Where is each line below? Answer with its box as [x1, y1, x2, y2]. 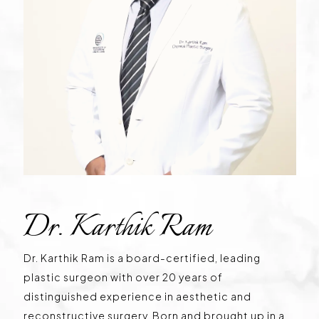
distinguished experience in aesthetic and [23, 290, 251, 303]
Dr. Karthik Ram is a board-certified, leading [23, 251, 261, 264]
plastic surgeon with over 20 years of [23, 271, 223, 283]
